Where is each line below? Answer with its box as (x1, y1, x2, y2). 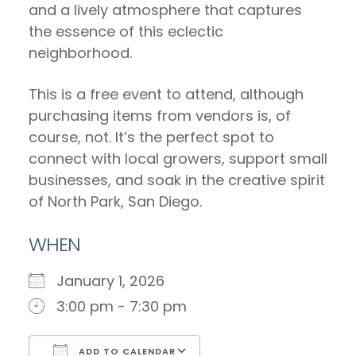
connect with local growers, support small (29, 149, 327, 168)
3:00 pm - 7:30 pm (56, 296, 187, 316)
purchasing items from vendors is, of (29, 106, 291, 126)
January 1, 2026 (56, 271, 180, 291)
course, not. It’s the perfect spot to (29, 127, 274, 147)
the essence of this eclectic (29, 21, 223, 41)
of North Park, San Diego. (29, 192, 202, 211)
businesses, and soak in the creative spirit (29, 170, 325, 190)
